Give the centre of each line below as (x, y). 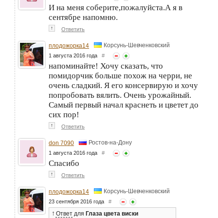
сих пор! (64, 115)
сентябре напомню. (83, 18)
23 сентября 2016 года (79, 202)
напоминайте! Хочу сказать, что (106, 66)
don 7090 (61, 143)
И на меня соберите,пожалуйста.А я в (116, 8)
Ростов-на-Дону (110, 142)
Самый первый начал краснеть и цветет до (124, 105)
